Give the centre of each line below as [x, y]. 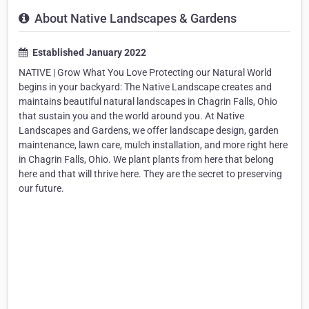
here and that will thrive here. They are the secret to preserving [150, 174]
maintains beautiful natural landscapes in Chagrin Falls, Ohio [148, 102]
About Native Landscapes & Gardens [134, 19]
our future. [41, 189]
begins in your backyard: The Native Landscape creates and [145, 87]
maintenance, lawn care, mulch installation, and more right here [153, 145]
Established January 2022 [88, 53]
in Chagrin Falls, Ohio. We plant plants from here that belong [146, 160]
